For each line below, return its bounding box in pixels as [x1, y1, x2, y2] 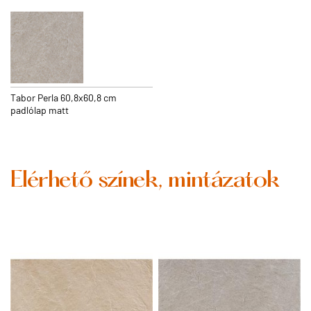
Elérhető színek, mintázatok [10, 165, 279, 198]
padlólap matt [10, 103, 69, 116]
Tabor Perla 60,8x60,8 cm [10, 90, 117, 103]
